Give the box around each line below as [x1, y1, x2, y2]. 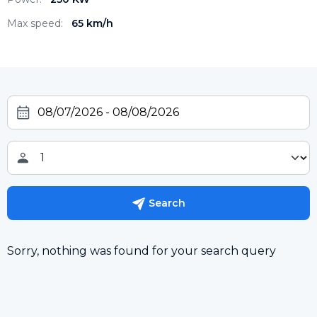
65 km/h [71, 16, 113, 30]
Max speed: [7, 16, 63, 30]
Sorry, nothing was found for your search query [7, 243, 276, 258]
